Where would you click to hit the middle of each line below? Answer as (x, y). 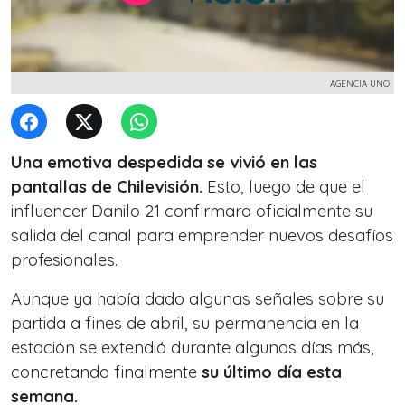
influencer (51, 211)
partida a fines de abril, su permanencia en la (185, 323)
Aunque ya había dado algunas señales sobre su (198, 299)
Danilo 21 (126, 211)
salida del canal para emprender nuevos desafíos (202, 235)
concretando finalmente (106, 372)
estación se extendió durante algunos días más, (193, 348)
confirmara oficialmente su (266, 211)
